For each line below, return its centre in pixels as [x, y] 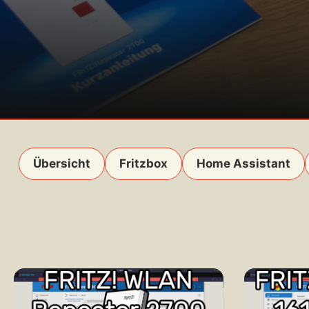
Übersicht [62, 163]
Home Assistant [243, 163]
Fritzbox [143, 163]
